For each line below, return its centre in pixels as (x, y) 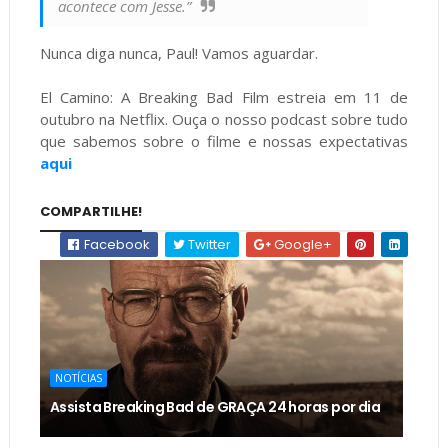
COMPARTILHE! (90, 211)
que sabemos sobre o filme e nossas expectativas (224, 140)
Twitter (208, 244)
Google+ (302, 244)
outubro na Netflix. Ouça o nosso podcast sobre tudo (224, 118)
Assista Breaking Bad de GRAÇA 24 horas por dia (215, 406)
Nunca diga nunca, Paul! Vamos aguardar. (178, 52)
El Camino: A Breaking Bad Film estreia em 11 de (224, 96)
